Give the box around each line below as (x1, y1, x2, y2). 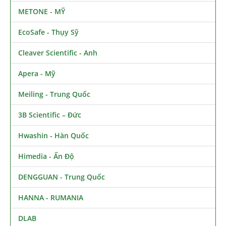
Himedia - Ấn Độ (18, 151, 74, 161)
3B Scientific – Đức (18, 109, 81, 120)
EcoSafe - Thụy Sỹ (18, 27, 79, 37)
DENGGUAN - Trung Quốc (18, 172, 105, 182)
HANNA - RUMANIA (18, 192, 83, 202)
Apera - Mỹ (18, 68, 55, 78)
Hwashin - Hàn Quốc (18, 130, 89, 140)
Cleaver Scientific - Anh (18, 47, 97, 58)
